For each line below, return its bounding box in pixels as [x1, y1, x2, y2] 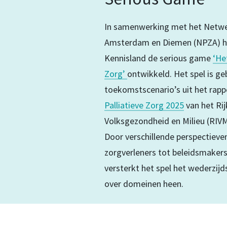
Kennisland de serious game [104, 52, 213, 64]
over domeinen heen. [104, 178, 183, 190]
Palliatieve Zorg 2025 [104, 99, 184, 111]
